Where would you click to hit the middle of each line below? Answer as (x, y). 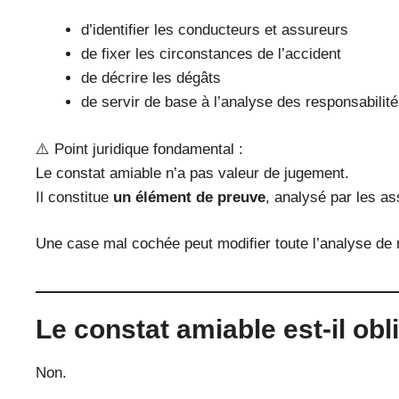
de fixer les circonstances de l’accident (211, 54)
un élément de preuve (189, 197)
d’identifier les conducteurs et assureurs (215, 30)
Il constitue (74, 197)
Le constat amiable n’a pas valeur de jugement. (192, 173)
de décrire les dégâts (151, 78)
